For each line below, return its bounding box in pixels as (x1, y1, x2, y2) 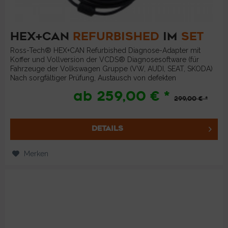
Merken (24, 150, 49, 158)
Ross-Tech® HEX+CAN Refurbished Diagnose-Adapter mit (10, 46, 201, 55)
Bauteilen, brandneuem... (10, 83, 91, 92)
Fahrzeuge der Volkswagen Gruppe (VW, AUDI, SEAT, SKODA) (10, 65, 213, 73)
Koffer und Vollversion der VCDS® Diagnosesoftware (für (10, 55, 199, 64)
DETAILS (92, 124, 124, 134)
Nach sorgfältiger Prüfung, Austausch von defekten (10, 74, 177, 82)
